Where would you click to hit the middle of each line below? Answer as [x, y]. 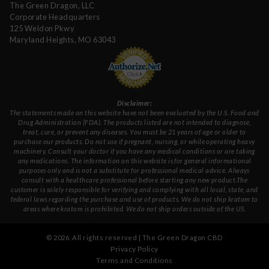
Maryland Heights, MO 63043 [63, 39]
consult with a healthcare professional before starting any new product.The [134, 180]
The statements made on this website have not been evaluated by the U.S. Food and [134, 112]
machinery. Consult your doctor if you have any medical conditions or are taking [134, 151]
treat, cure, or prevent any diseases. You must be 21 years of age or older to [134, 131]
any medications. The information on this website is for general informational [134, 160]
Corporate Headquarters [55, 17]
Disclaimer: [134, 103]
